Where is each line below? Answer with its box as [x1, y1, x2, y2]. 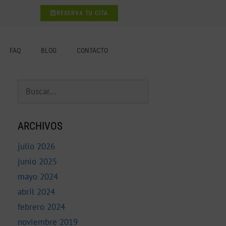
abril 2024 [17, 186, 55, 197]
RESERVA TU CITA [56, 10, 108, 17]
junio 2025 [17, 156, 57, 167]
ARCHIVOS [17, 120, 63, 132]
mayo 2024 [17, 171, 58, 182]
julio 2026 [17, 141, 55, 152]
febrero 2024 [17, 201, 65, 212]
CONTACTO [76, 46, 108, 54]
